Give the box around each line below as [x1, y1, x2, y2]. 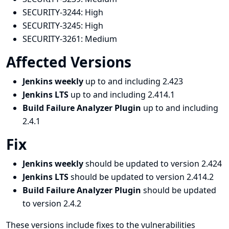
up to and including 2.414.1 [71, 89, 175, 100]
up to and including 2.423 [85, 76, 183, 87]
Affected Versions [6, 52, 135, 72]
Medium [85, 33, 117, 44]
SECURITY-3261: [22, 33, 85, 44]
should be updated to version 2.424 [85, 158, 222, 169]
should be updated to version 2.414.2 [71, 171, 214, 182]
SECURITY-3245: [22, 20, 85, 31]
